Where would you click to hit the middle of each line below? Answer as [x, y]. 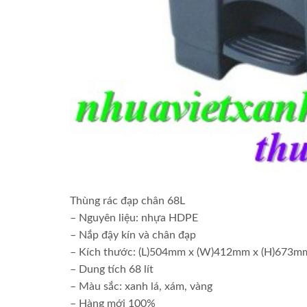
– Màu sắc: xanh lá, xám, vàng [141, 287]
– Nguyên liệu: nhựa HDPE [134, 218]
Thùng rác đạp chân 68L [127, 201]
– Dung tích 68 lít [112, 270]
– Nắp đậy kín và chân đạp [133, 235]
